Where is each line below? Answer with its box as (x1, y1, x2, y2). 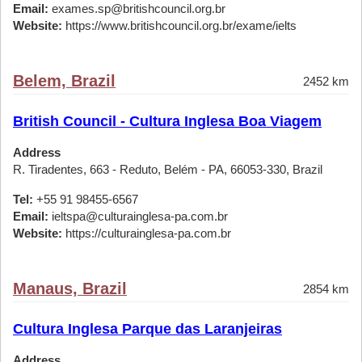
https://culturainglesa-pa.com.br (62, 226, 231, 240)
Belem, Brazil (13, 72, 116, 90)
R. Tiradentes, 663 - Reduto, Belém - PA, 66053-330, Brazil (13, 162, 322, 176)
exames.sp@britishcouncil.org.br (48, 2, 225, 15)
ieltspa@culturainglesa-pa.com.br (48, 209, 228, 223)
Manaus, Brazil (13, 280, 127, 297)
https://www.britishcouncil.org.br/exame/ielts (62, 19, 297, 32)
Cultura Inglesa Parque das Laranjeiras (13, 321, 282, 337)
